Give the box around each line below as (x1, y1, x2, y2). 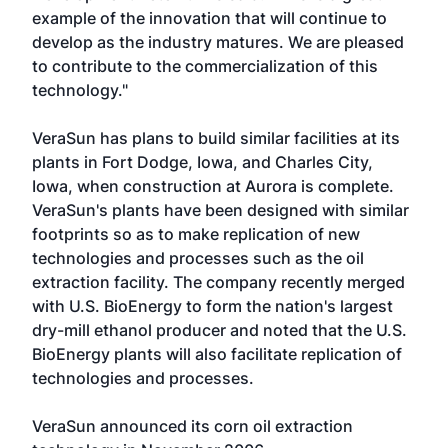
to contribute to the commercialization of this (32, 56, 378, 76)
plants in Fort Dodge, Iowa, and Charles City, (32, 152, 373, 172)
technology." (32, 80, 128, 100)
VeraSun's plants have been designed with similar (32, 200, 409, 220)
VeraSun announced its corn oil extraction (32, 416, 353, 436)
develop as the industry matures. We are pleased (32, 32, 404, 52)
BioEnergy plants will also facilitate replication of (32, 344, 402, 364)
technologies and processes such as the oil (32, 248, 364, 268)
